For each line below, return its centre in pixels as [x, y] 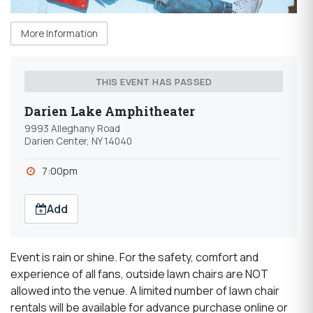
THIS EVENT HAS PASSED [154, 81]
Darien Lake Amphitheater [110, 112]
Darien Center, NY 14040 [78, 141]
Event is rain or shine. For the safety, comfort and [134, 257]
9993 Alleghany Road [72, 129]
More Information [59, 34]
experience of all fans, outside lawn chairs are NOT [139, 274]
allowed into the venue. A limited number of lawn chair [145, 291]
